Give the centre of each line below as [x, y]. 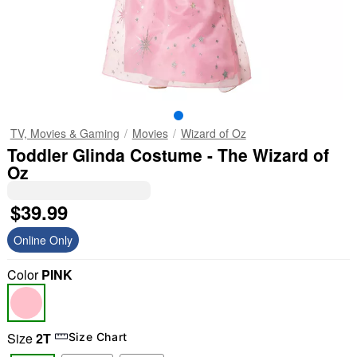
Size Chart [98, 336]
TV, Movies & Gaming [65, 133]
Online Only [43, 240]
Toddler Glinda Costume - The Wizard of [168, 155]
